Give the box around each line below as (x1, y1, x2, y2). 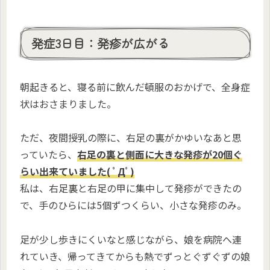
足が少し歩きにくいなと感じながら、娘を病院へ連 (20, 232, 242, 247)
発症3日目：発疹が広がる (31, 34, 169, 52)
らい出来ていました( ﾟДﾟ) (20, 164, 134, 179)
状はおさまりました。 (20, 96, 116, 111)
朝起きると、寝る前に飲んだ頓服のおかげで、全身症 (20, 79, 250, 94)
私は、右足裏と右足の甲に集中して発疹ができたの (20, 181, 242, 196)
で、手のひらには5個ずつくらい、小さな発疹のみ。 (20, 198, 246, 213)
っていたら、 (20, 147, 77, 162)
